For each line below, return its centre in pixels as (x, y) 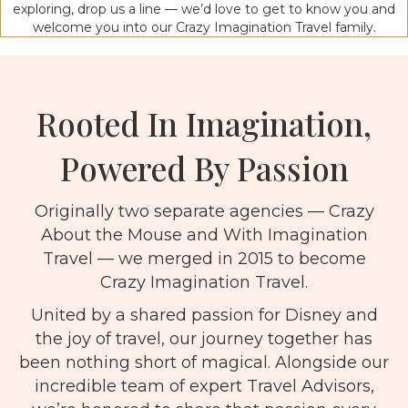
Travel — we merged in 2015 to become (204, 259)
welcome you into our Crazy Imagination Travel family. (204, 27)
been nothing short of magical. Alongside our (204, 362)
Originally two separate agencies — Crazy (204, 211)
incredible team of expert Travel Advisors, (204, 386)
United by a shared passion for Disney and (204, 315)
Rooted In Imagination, (204, 123)
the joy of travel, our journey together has (204, 339)
